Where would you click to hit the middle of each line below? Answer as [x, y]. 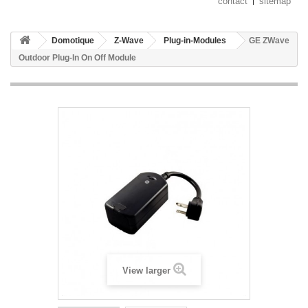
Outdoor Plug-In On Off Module [77, 58]
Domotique [73, 41]
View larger [146, 271]
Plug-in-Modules [195, 41]
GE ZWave [269, 41]
